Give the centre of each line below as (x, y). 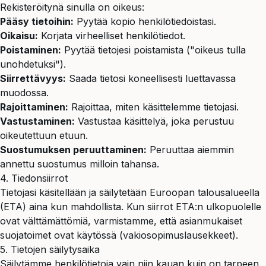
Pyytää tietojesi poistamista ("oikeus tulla (153, 50)
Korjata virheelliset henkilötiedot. (112, 36)
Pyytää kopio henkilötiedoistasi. (145, 21)
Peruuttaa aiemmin (190, 150)
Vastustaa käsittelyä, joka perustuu (154, 121)
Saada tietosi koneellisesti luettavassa (151, 78)
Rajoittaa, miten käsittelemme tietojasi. (153, 107)
